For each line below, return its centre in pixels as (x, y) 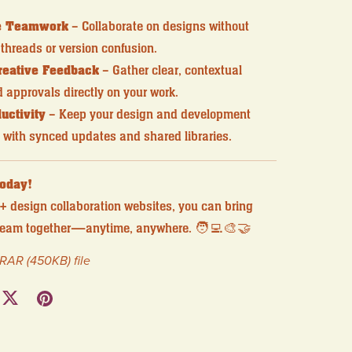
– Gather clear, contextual (170, 71)
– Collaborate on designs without (158, 27)
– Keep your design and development (148, 115)
